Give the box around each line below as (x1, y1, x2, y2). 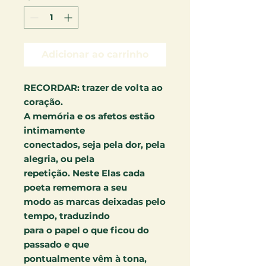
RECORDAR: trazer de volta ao (24, 82, 163, 94)
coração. (24, 96, 63, 108)
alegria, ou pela (24, 153, 94, 165)
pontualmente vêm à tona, (24, 253, 147, 265)
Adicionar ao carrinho (42, 49, 148, 61)
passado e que (24, 239, 89, 251)
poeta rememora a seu (24, 182, 127, 194)
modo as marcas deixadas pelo (24, 196, 166, 208)
